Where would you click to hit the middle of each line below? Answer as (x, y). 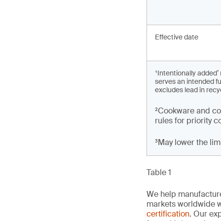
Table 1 (159, 172)
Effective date (177, 37)
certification (168, 214)
